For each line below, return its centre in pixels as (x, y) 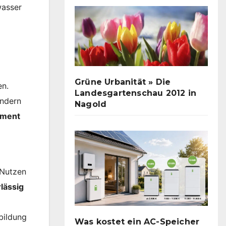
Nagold (91, 104)
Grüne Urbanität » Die (123, 82)
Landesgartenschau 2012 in (135, 93)
